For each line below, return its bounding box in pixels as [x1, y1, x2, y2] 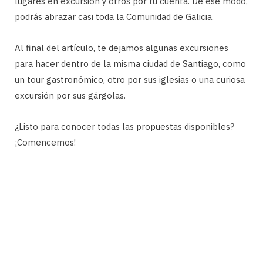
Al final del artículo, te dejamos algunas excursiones [15, 42, 228, 54]
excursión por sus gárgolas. [15, 90, 126, 102]
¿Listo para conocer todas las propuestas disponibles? [15, 121, 234, 133]
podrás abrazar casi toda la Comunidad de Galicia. [15, 11, 214, 23]
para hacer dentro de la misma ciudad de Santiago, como [15, 58, 246, 70]
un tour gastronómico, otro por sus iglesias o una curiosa [15, 74, 245, 86]
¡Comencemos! [15, 137, 76, 149]
